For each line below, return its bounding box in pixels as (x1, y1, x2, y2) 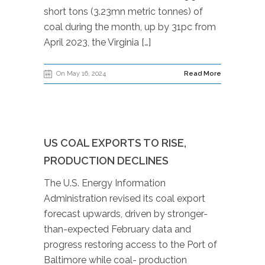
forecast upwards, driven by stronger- (44, 208, 208, 219)
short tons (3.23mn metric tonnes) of (44, 6, 203, 17)
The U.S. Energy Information (44, 177, 166, 189)
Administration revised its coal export (44, 193, 205, 204)
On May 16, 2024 (56, 70, 106, 77)
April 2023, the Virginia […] (44, 37, 151, 48)
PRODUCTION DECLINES (44, 154, 169, 167)
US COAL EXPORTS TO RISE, (44, 137, 186, 149)
